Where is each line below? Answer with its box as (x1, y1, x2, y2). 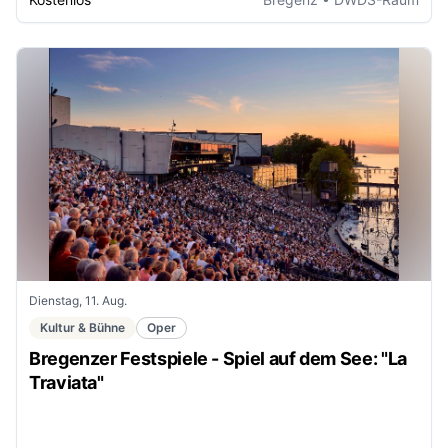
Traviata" (29, 371, 104, 393)
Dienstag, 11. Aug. (29, 292, 127, 308)
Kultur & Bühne (40, 319, 125, 335)
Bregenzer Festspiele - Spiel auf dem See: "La (29, 347, 407, 369)
